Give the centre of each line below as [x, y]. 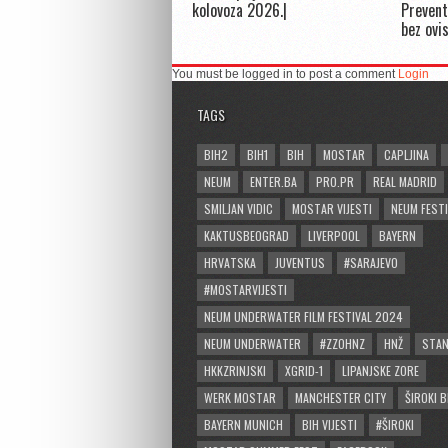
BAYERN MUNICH [243, 425]
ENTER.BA [273, 182]
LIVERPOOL [334, 236]
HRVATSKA [230, 263]
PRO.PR [335, 182]
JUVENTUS [300, 263]
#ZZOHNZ [342, 344]
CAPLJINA [406, 155]
